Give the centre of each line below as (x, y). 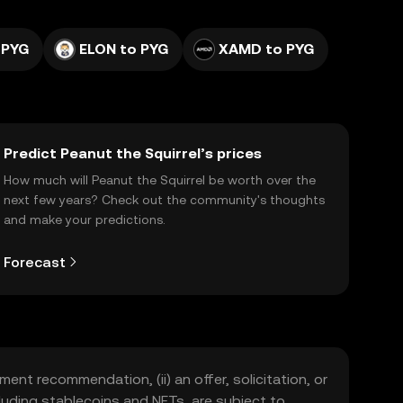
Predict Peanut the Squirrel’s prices (133, 153)
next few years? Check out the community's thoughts (164, 200)
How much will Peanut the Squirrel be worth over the (160, 180)
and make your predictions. (85, 219)
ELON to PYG (124, 49)
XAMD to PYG (266, 49)
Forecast (35, 262)
